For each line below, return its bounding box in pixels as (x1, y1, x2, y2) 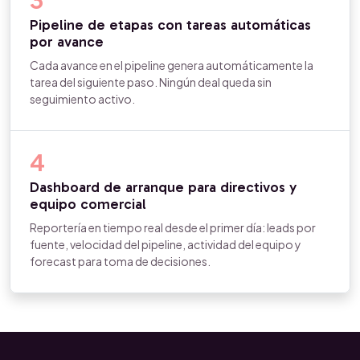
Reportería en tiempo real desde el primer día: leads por (30, 220, 316, 235)
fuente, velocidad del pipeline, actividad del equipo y (30, 237, 301, 252)
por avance (30, 33, 104, 51)
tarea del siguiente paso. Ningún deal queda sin (30, 75, 272, 89)
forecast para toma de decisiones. (30, 254, 211, 268)
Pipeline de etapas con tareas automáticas (30, 16, 311, 34)
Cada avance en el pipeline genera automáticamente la (30, 58, 313, 72)
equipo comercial (30, 195, 146, 213)
